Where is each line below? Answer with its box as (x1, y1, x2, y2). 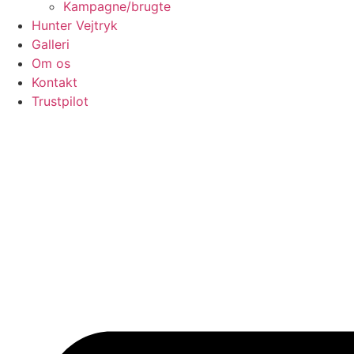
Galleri (32, 36, 70, 53)
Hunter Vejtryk (32, 17, 118, 34)
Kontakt (32, 74, 77, 91)
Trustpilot (32, 93, 88, 110)
